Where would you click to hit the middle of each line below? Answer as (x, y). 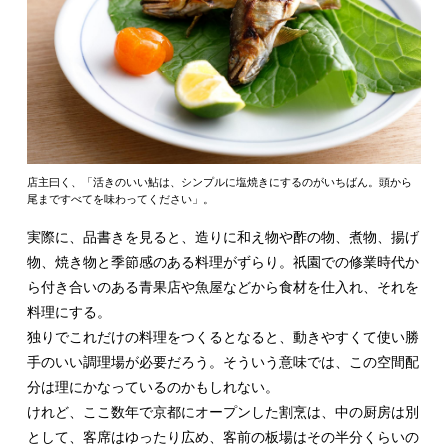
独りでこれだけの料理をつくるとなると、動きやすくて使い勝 (222, 337)
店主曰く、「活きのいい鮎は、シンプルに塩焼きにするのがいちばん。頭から (219, 182)
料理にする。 (68, 312)
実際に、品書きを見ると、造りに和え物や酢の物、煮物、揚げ (222, 237)
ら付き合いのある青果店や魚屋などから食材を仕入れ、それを (222, 287)
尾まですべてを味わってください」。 (120, 199)
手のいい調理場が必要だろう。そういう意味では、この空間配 (222, 362)
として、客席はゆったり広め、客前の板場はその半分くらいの (222, 437)
